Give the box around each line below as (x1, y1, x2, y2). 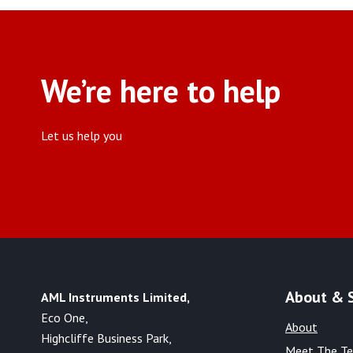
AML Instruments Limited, (41, 289, 190, 306)
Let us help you (41, 128, 122, 144)
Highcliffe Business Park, (41, 330, 172, 347)
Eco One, (41, 310, 88, 326)
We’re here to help (41, 70, 281, 112)
